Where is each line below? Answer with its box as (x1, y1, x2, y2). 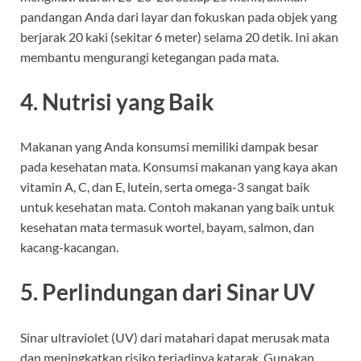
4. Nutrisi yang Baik (20, 88, 214, 116)
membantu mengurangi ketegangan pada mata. (20, 48, 279, 64)
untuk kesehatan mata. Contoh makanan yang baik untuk (20, 199, 334, 215)
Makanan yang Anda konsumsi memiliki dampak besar (20, 139, 318, 155)
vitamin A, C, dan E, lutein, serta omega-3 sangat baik (20, 179, 309, 195)
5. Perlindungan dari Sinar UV (20, 278, 315, 306)
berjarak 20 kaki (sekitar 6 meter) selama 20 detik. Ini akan (20, 28, 338, 44)
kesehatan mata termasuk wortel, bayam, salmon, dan (20, 219, 314, 235)
